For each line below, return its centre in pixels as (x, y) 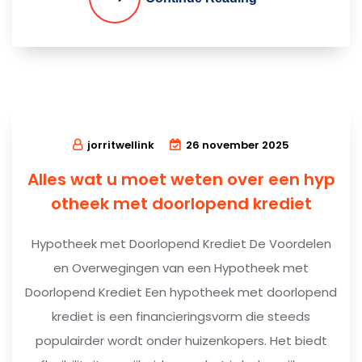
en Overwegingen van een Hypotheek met (181, 267)
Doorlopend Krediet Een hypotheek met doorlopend (181, 292)
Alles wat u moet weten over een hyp (181, 179)
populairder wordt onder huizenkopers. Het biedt (181, 340)
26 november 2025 (238, 145)
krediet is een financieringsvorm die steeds (181, 316)
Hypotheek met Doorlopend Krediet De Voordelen (181, 243)
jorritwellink (121, 145)
